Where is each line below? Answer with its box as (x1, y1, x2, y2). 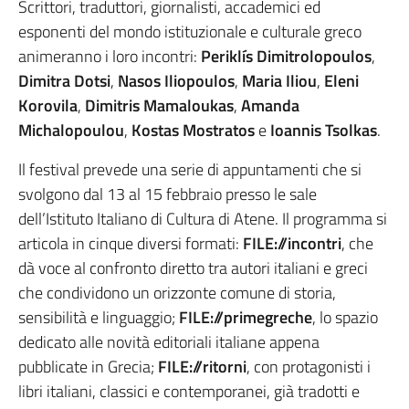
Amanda (241, 93, 299, 118)
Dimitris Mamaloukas (85, 93, 234, 118)
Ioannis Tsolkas (270, 118, 377, 142)
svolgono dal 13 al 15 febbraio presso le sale (18, 182, 317, 206)
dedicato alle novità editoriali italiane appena (18, 330, 320, 354)
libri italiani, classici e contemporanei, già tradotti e (18, 379, 360, 404)
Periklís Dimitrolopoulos (201, 44, 372, 68)
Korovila (18, 93, 78, 118)
